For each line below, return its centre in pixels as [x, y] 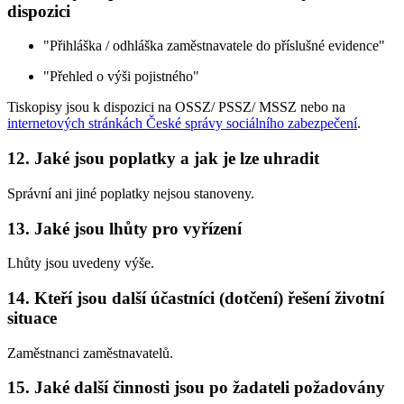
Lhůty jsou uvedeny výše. [81, 263]
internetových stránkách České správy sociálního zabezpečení [182, 124]
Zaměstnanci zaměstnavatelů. [90, 353]
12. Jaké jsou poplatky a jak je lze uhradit [163, 159]
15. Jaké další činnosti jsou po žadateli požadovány [196, 388]
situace [32, 318]
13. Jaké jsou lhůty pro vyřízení [124, 228]
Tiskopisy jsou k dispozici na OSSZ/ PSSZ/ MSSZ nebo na [176, 107]
